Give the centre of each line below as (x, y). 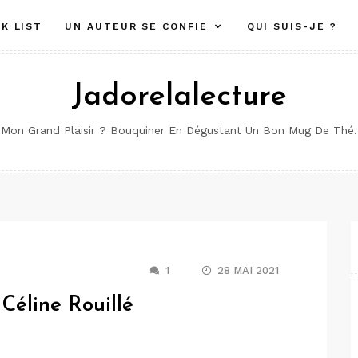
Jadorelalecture (179, 97)
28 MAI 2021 (248, 270)
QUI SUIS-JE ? (292, 26)
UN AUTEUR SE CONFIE (136, 26)
